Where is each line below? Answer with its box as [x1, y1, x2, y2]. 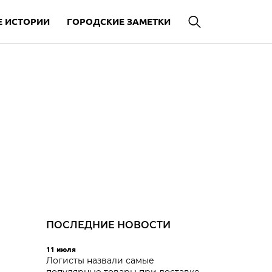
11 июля [46, 244, 76, 254]
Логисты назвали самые [46, 255, 154, 266]
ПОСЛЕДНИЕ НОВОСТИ [46, 219, 171, 231]
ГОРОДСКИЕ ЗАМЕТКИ [67, 15, 171, 27]
